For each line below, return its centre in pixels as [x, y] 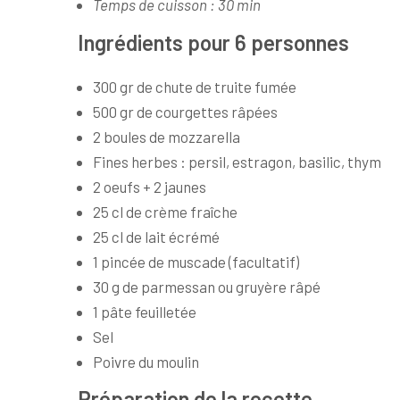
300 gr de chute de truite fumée [195, 86]
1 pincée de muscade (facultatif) [196, 261]
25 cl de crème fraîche [165, 211]
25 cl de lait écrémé [156, 236]
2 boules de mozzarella [167, 136]
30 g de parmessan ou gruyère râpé [207, 286]
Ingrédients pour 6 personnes [213, 42]
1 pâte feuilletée [145, 311]
